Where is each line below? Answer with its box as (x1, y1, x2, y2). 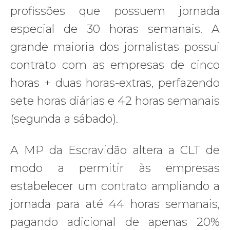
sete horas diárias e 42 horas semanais (10, 93, 220, 108)
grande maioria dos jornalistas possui (10, 40, 220, 54)
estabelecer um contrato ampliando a (10, 179, 220, 193)
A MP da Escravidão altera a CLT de (10, 143, 220, 157)
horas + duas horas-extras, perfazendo (10, 75, 220, 90)
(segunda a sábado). (10, 111, 118, 126)
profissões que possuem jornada (10, 4, 220, 18)
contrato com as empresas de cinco (10, 57, 220, 72)
